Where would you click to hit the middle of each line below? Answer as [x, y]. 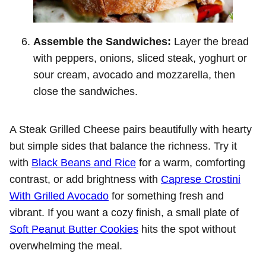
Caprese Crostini [201, 179]
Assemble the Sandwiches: [102, 41]
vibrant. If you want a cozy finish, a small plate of [124, 212]
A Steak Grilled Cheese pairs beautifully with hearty [131, 129]
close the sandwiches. [85, 91]
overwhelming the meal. [66, 246]
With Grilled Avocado [59, 196]
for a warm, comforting [191, 162]
